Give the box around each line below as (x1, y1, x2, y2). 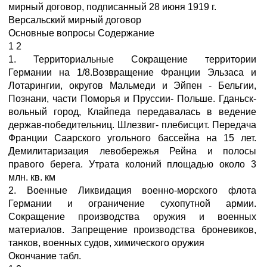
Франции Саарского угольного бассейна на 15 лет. (8, 133, 256, 143)
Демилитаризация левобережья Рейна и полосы (8, 146, 256, 156)
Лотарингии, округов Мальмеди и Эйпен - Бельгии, (8, 80, 256, 91)
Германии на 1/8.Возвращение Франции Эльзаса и (8, 67, 256, 77)
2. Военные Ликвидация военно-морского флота (8, 185, 256, 195)
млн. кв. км (8, 172, 55, 182)
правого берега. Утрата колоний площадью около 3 (8, 159, 256, 169)
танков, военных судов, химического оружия (8, 238, 204, 248)
